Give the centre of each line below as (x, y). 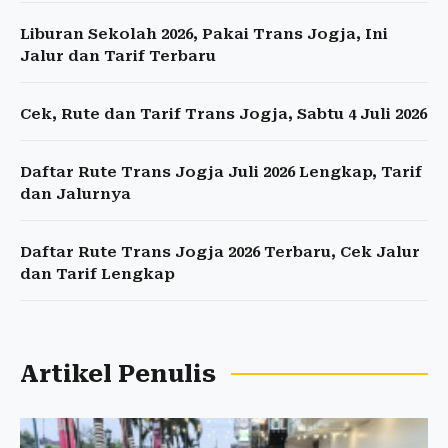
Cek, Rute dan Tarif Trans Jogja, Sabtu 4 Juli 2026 (223, 114)
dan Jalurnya (75, 194)
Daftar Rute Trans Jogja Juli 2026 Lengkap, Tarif (221, 172)
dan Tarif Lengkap (97, 274)
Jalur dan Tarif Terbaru (118, 56)
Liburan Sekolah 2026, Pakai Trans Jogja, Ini (204, 34)
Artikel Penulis (118, 374)
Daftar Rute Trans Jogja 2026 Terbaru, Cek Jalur (220, 252)
